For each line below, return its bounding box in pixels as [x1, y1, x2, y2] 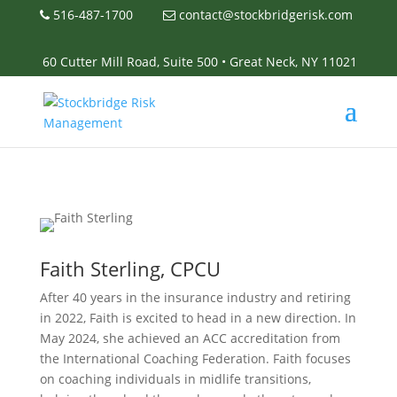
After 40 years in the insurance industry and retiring [39, 289, 351, 306]
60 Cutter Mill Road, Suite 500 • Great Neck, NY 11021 [43, 53, 358, 70]
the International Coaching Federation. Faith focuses [39, 350, 351, 367]
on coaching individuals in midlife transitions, [39, 370, 311, 387]
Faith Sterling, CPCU [39, 255, 221, 282]
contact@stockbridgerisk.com [175, 6, 353, 23]
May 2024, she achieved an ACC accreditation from [39, 330, 340, 346]
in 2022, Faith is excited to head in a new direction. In [39, 309, 356, 326]
